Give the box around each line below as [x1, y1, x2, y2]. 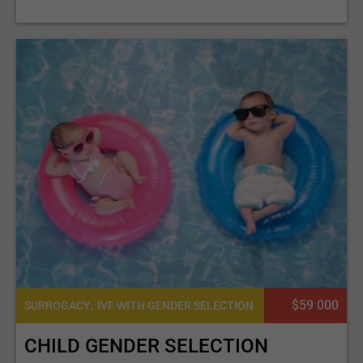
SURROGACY [24, 298, 91, 312]
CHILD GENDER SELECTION [24, 334, 268, 357]
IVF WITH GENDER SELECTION [97, 298, 254, 312]
